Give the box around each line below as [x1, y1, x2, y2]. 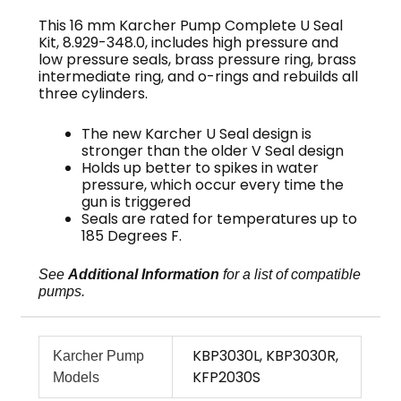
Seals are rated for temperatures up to [81, 208, 358, 229]
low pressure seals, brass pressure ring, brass [38, 49, 357, 71]
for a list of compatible [223, 266, 362, 282]
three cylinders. [38, 83, 149, 105]
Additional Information [68, 266, 220, 282]
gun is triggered [81, 191, 192, 212]
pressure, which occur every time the [81, 174, 345, 195]
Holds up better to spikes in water [81, 157, 320, 178]
